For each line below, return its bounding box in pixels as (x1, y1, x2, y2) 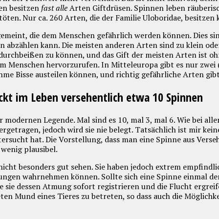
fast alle (41, 2, 67, 13)
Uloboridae (140, 12, 181, 23)
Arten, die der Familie (62, 12, 141, 23)
